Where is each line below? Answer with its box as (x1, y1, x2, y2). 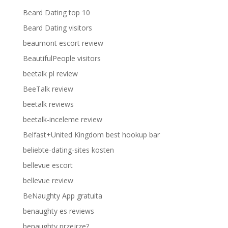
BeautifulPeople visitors (22, 53, 101, 63)
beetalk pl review (22, 69, 78, 78)
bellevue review (22, 176, 73, 185)
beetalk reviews (22, 99, 74, 109)
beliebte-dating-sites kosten (22, 145, 114, 155)
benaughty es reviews (22, 206, 94, 216)
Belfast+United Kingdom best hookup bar (22, 130, 160, 139)
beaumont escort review (22, 38, 103, 48)
